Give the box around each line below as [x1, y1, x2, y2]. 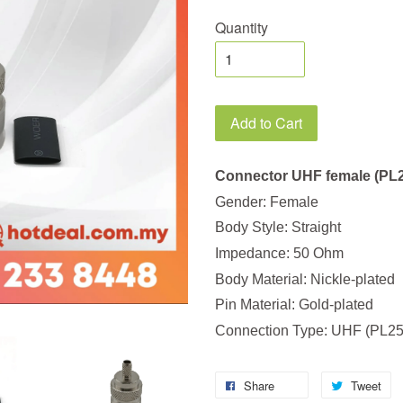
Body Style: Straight [215, 219, 341, 236]
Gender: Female [215, 193, 318, 210]
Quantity [215, 17, 268, 38]
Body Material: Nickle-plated [215, 271, 395, 287]
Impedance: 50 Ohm [215, 245, 344, 261]
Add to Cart [230, 112, 302, 133]
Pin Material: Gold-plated [215, 297, 373, 313]
